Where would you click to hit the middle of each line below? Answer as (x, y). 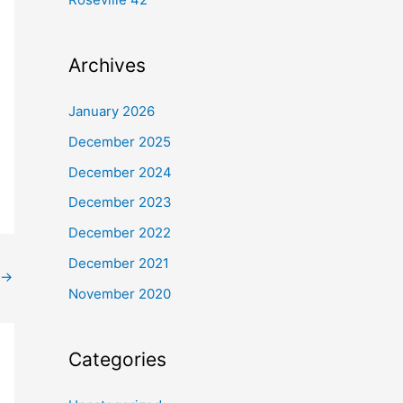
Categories (117, 359)
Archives (107, 65)
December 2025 (120, 141)
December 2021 (119, 263)
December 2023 (120, 202)
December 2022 (120, 233)
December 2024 (120, 172)
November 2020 (120, 293)
